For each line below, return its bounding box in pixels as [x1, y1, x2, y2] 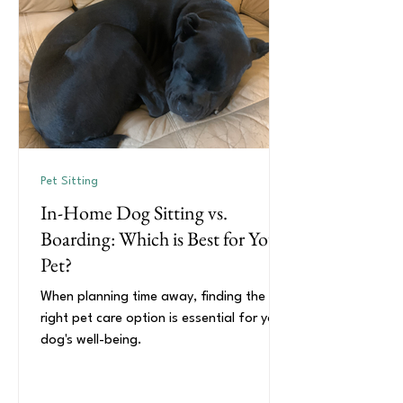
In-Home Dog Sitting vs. [40, 200, 228, 226]
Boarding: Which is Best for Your [40, 226, 285, 252]
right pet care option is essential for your [40, 312, 287, 326]
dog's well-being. [40, 334, 142, 347]
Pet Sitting [40, 175, 98, 187]
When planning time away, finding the [40, 291, 265, 304]
